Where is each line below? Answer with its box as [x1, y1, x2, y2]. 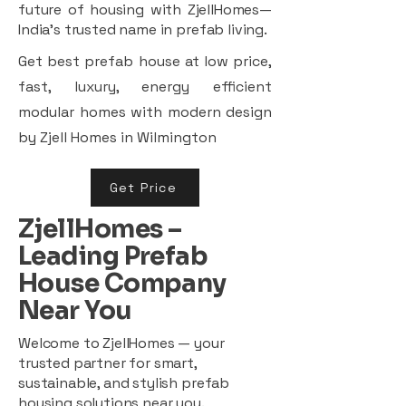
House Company [18, 266, 227, 299]
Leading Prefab [18, 239, 208, 272]
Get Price [109, 179, 178, 196]
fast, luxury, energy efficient [18, 76, 272, 96]
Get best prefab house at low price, [18, 51, 272, 71]
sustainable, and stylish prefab [18, 372, 230, 392]
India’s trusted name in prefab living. [18, 19, 267, 39]
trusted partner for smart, [18, 353, 197, 372]
